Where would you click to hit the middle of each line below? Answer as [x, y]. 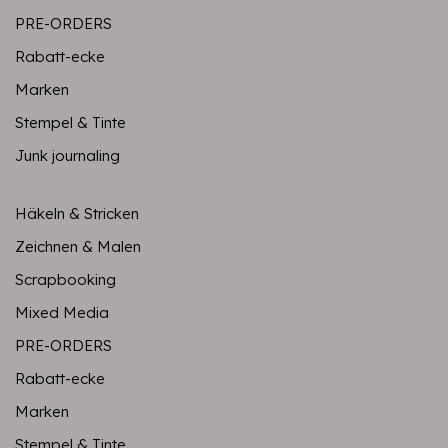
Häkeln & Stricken [77, 213]
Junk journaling [67, 155]
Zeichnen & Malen [78, 246]
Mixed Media [62, 312]
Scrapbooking [65, 279]
